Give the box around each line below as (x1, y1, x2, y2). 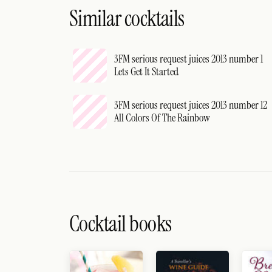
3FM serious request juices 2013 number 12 (114, 98, 267, 112)
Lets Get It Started (114, 64, 178, 79)
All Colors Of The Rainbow (114, 110, 210, 125)
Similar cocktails (69, 4, 185, 33)
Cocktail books (69, 209, 172, 238)
